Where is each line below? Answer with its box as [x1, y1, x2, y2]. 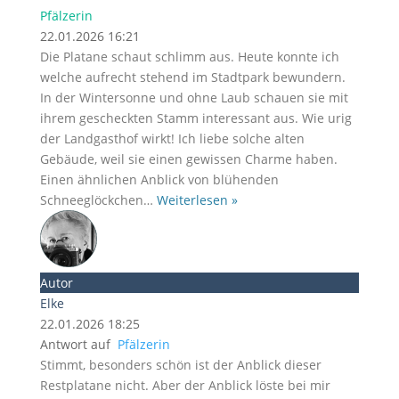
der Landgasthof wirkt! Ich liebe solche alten [39, 130, 305, 147]
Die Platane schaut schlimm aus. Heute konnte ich [39, 48, 339, 65]
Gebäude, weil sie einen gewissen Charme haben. [39, 151, 338, 167]
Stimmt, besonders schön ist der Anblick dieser [39, 356, 322, 373]
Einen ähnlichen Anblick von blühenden [39, 171, 279, 188]
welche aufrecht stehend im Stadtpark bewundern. [39, 69, 346, 85]
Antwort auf [39, 336, 118, 353]
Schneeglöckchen [39, 191, 143, 208]
